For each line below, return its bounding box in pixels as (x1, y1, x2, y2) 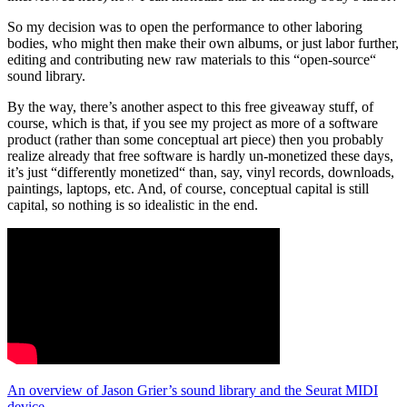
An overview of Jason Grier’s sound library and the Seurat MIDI (7, 382, 378, 399)
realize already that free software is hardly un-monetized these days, (7, 148, 393, 164)
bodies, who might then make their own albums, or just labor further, (7, 35, 399, 52)
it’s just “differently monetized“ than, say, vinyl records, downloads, (7, 164, 394, 181)
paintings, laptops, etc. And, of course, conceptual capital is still (7, 181, 369, 197)
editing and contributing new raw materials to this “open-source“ (7, 52, 376, 68)
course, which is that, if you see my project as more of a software (7, 115, 378, 132)
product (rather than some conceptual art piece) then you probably (7, 132, 383, 148)
